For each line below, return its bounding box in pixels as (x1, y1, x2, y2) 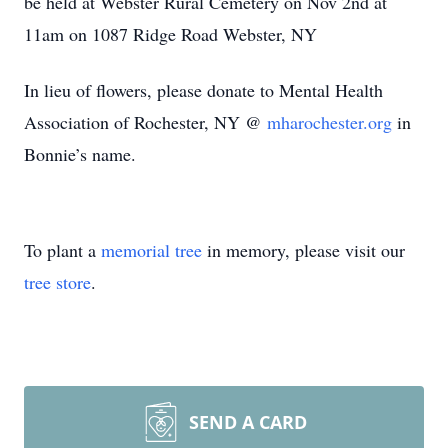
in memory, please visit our (202, 238, 405, 262)
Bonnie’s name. (24, 142, 136, 166)
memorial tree (101, 238, 202, 262)
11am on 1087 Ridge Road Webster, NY (24, 22, 317, 46)
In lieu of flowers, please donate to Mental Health (24, 78, 383, 102)
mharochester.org (267, 110, 397, 134)
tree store (24, 270, 91, 294)
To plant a (24, 238, 101, 262)
